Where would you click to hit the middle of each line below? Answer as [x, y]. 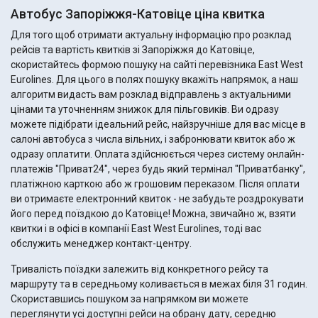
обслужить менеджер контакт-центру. [101, 244]
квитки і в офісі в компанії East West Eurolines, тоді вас [136, 229]
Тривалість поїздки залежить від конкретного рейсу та [139, 269]
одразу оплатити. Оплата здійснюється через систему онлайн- [158, 154]
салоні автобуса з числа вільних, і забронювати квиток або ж [153, 139]
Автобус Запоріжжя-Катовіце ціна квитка [138, 14]
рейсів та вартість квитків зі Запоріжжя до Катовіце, [133, 50]
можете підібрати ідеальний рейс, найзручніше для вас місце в [158, 125]
